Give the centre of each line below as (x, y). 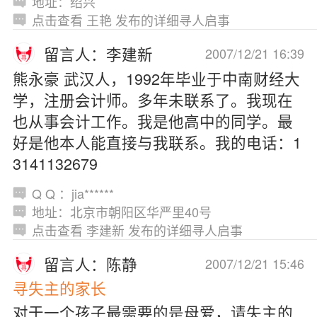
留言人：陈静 (91, 263)
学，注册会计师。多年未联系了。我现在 (152, 99)
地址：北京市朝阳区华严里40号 (121, 211)
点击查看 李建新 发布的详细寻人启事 (137, 230)
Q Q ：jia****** (73, 193)
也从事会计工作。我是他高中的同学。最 (152, 120)
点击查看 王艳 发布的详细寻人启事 (131, 20)
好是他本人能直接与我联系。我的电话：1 (157, 142)
